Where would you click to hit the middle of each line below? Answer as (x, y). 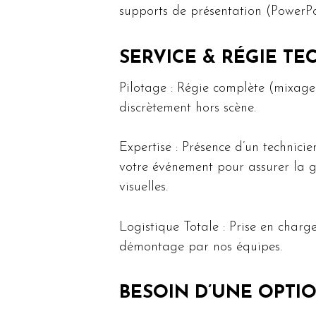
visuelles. (143, 187)
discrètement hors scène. (187, 108)
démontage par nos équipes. (200, 247)
